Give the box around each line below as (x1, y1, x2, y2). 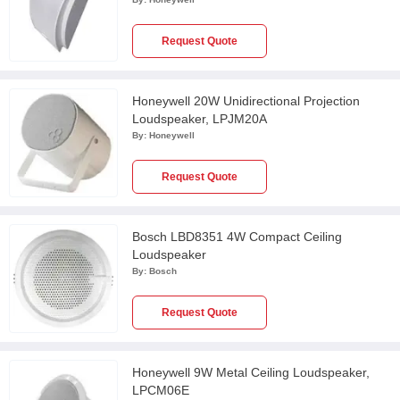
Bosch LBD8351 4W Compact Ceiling (132, 229, 342, 244)
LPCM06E (132, 383, 189, 397)
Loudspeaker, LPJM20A (132, 112, 267, 126)
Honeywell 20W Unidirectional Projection (132, 94, 360, 108)
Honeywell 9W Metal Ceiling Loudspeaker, (132, 365, 370, 379)
